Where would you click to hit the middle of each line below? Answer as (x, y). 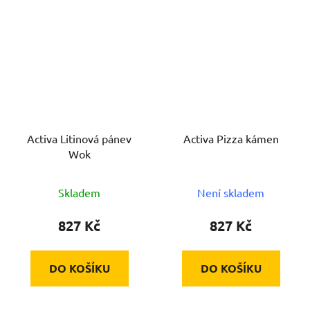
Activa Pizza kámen (231, 138)
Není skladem (231, 192)
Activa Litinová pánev (79, 138)
